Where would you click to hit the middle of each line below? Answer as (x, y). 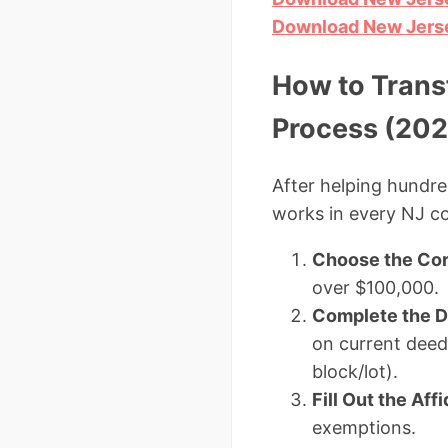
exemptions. (364, 428)
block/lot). (355, 372)
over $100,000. (375, 288)
